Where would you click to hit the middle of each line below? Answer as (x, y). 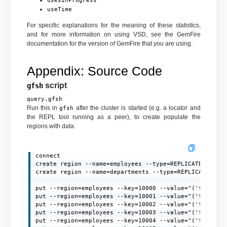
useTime (59, 10)
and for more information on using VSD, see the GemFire (113, 35)
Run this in (43, 108)
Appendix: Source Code (94, 71)
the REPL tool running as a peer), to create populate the (113, 117)
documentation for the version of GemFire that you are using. (109, 44)
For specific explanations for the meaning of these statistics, (113, 26)
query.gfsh (44, 99)
